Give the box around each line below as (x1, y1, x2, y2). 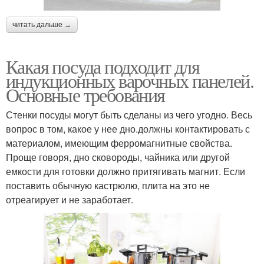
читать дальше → (12, 20, 71, 29)
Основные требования (6, 81, 165, 107)
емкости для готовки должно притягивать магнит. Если (6, 164, 245, 178)
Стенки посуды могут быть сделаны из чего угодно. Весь (6, 107, 252, 121)
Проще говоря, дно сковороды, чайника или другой (6, 150, 230, 164)
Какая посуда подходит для (6, 53, 199, 79)
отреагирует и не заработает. (6, 192, 133, 206)
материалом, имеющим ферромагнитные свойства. (6, 136, 232, 150)
